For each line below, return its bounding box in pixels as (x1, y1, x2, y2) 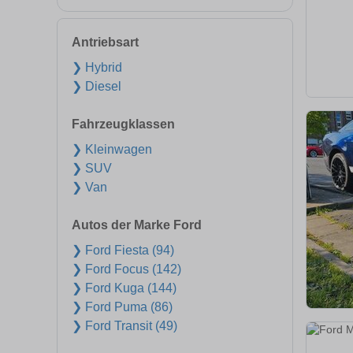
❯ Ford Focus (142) (72, 262, 181, 276)
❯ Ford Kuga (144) (72, 281, 176, 295)
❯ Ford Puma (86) (72, 300, 173, 314)
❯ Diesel (72, 80, 121, 93)
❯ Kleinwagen (72, 143, 152, 156)
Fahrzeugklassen (72, 117, 175, 131)
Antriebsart (72, 35, 139, 49)
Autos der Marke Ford (72, 218, 202, 232)
